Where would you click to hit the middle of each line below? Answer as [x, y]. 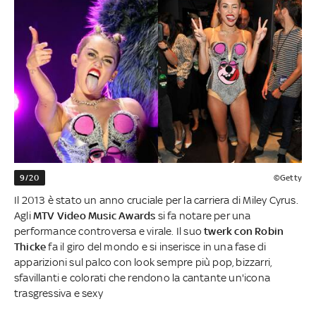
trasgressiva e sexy [59, 293]
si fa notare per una [203, 215]
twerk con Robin [244, 231]
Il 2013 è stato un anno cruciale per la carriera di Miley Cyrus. [156, 200]
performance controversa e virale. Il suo [109, 231]
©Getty [287, 177]
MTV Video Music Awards [95, 215]
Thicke [31, 246]
